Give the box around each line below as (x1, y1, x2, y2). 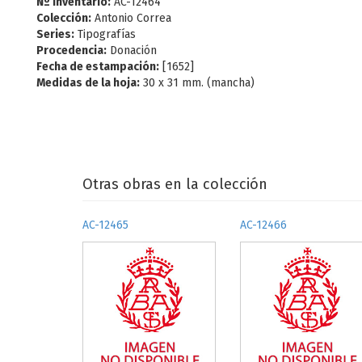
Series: (36, 27, 74, 41)
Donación (107, 44, 157, 57)
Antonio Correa (91, 11, 171, 25)
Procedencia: (36, 44, 107, 57)
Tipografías (74, 27, 136, 41)
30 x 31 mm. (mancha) (140, 76, 255, 90)
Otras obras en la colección (82, 175, 267, 193)
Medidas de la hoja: (36, 76, 140, 90)
